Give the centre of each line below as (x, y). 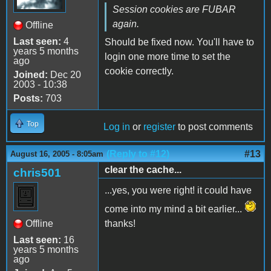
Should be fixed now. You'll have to (179, 42)
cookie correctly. (139, 71)
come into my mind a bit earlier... (175, 209)
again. (126, 24)
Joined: (31, 74)
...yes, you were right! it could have (178, 190)
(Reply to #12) (138, 154)
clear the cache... (143, 169)
